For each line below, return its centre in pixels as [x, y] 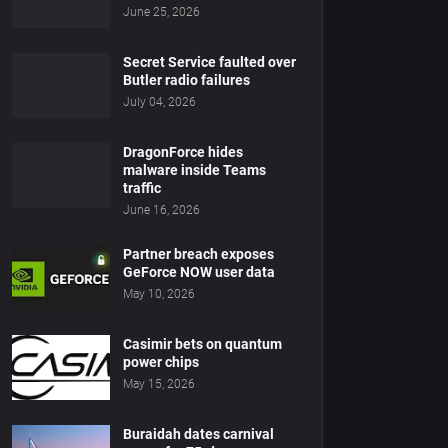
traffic [142, 188]
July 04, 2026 [159, 102]
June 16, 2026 [161, 210]
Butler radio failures [186, 80]
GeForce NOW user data [199, 272]
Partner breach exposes [198, 254]
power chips [161, 362]
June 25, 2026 [161, 12]
